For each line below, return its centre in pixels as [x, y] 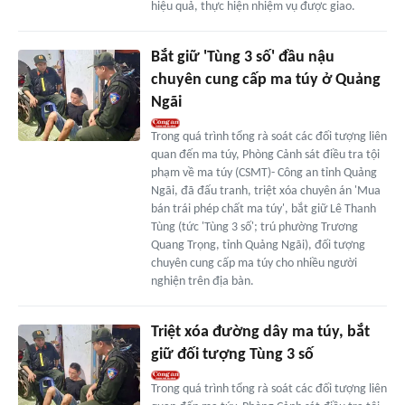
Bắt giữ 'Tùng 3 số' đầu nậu [242, 58]
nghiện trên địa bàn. [202, 282]
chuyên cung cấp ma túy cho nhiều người [254, 264]
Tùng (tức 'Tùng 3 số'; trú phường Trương [254, 228]
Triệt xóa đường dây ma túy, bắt [260, 333]
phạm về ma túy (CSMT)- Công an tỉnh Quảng [264, 174]
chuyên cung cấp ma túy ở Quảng [265, 80]
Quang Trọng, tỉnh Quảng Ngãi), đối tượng [258, 246]
